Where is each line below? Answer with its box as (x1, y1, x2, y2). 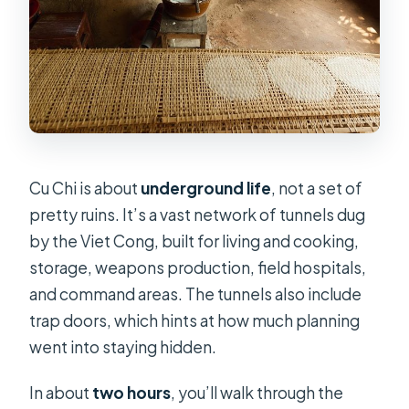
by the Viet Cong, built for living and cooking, (29, 231, 360, 252)
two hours (92, 383, 172, 404)
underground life (141, 178, 272, 199)
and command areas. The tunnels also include (29, 284, 362, 305)
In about (29, 383, 93, 404)
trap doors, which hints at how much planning (29, 310, 361, 331)
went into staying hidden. (29, 337, 217, 358)
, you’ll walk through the (171, 383, 344, 404)
